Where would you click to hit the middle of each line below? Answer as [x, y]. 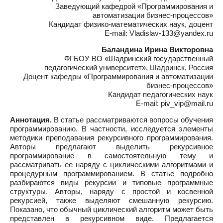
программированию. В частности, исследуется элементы [111, 129]
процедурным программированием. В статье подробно [111, 173]
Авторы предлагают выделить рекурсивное [111, 147]
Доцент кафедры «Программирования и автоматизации [118, 76]
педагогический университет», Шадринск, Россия [129, 67]
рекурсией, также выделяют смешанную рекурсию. [111, 200]
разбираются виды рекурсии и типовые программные [111, 182]
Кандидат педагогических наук [161, 94]
